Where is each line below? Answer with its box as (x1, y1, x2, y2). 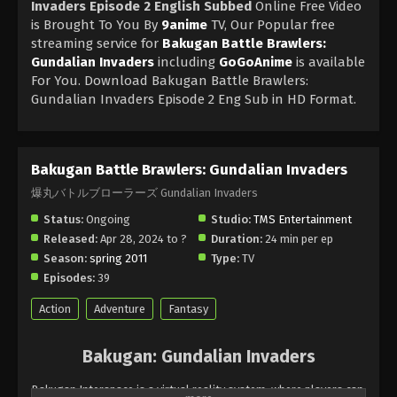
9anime (161, 16, 207, 33)
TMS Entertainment (253, 212, 352, 226)
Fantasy (168, 301, 208, 315)
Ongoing (83, 212, 130, 226)
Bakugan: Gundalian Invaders (82, 346, 315, 368)
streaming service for (31, 35, 162, 51)
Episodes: (43, 270, 95, 284)
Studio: (211, 212, 251, 226)
